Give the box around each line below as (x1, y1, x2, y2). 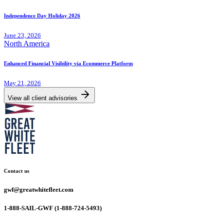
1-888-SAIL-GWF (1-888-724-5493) (4, 204, 102, 212)
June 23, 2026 (4, 32, 41, 39)
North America (4, 39, 50, 48)
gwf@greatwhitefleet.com (4, 186, 73, 194)
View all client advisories (8, 94, 77, 102)
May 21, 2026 (4, 79, 41, 87)
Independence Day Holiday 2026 (4, 13, 80, 19)
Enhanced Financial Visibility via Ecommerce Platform (4, 60, 133, 67)
